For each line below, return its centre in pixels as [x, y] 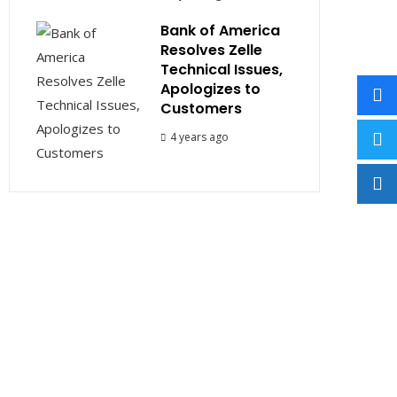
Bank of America [220, 30]
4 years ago [199, 136]
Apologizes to [210, 89]
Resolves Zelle [211, 50]
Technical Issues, [222, 69]
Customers [201, 108]
